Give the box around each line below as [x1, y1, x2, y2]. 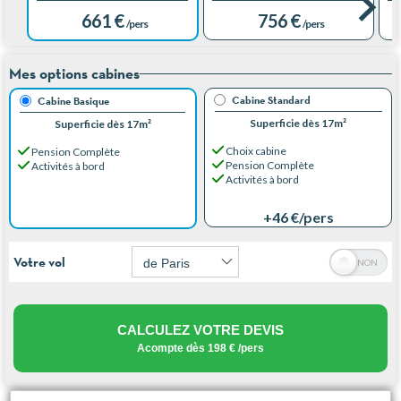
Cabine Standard [231, 93, 311, 107]
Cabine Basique [37, 94, 109, 107]
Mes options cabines [9, 64, 140, 83]
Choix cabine [223, 144, 286, 158]
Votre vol [13, 253, 65, 270]
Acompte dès [137, 342, 208, 354]
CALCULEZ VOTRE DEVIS [117, 322, 284, 337]
